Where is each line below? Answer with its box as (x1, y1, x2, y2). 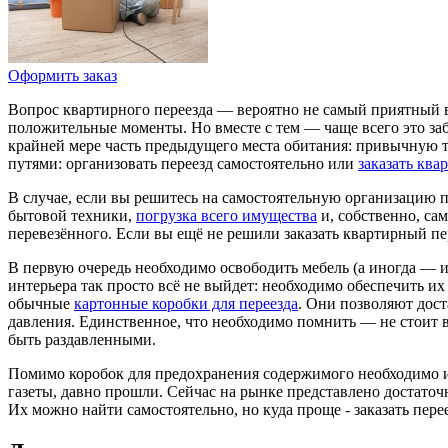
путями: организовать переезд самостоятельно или (8, 155, 358, 173)
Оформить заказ (8, 67, 117, 85)
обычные (8, 295, 74, 313)
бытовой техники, (8, 207, 136, 225)
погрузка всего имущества (136, 207, 317, 225)
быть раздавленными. (8, 331, 156, 349)
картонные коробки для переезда (74, 295, 298, 313)
